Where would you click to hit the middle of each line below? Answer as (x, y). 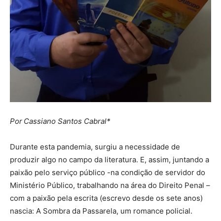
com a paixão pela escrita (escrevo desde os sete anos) (106, 198)
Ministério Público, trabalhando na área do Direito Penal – (110, 185)
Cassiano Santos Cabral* (67, 121)
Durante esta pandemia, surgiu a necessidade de (95, 147)
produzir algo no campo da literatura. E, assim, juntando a (110, 159)
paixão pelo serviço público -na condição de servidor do (108, 172)
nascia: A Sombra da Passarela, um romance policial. (102, 211)
